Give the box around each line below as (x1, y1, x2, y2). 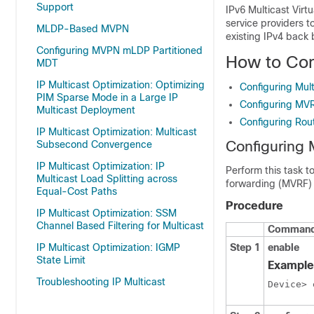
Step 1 (230, 242, 260, 253)
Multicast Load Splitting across (36, 173, 177, 184)
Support (36, 1, 74, 13)
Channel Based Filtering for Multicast (36, 220, 204, 231)
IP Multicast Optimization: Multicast (36, 126, 197, 137)
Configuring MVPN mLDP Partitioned (36, 45, 203, 56)
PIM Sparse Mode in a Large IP (36, 92, 178, 103)
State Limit (36, 254, 86, 266)
